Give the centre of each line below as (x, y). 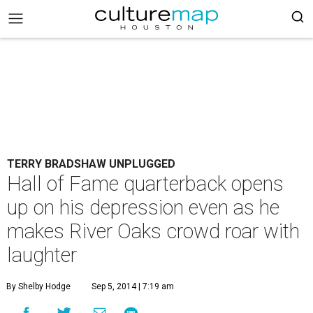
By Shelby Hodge (38, 286)
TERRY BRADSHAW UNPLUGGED (91, 164)
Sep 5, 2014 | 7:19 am (133, 286)
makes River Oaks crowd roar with (153, 231)
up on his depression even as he (143, 208)
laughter (42, 255)
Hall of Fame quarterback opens (145, 184)
